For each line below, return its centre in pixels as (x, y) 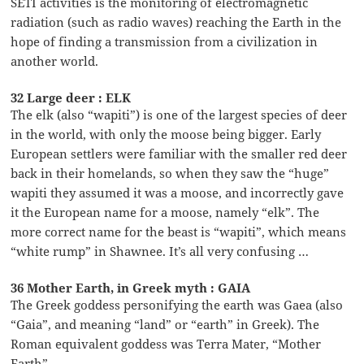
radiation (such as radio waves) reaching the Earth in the (176, 22)
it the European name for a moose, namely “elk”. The (165, 212)
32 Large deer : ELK (71, 97)
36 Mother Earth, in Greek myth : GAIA (131, 287)
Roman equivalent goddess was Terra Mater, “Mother (166, 343)
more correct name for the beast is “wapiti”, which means (179, 231)
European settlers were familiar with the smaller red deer (179, 153)
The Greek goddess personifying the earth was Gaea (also (177, 304)
